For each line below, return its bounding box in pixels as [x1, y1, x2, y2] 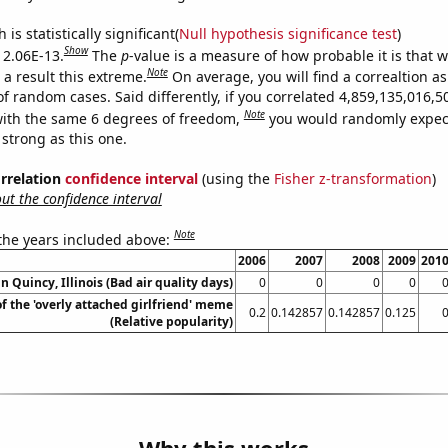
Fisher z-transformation [273, 168, 432, 188]
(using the [197, 168, 274, 188]
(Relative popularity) [109, 313, 233, 331]
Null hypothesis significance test [178, 23, 397, 43]
